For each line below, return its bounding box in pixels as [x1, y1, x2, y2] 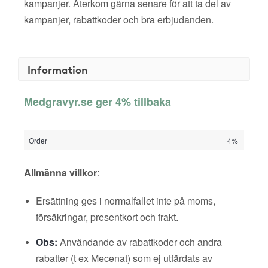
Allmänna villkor [24, 166, 97, 179]
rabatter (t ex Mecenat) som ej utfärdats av [36, 251, 212, 265]
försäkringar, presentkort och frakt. [36, 210, 178, 224]
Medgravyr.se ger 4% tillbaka [24, 94, 171, 109]
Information [28, 62, 88, 77]
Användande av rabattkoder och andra [57, 235, 222, 249]
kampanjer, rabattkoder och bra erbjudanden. [24, 13, 214, 26]
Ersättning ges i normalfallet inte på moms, [36, 194, 215, 208]
